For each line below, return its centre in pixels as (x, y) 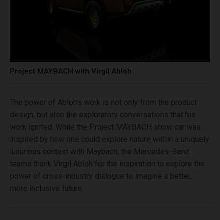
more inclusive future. (47, 188)
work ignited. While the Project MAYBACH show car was (105, 127)
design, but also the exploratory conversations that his (103, 114)
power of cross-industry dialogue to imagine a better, (101, 176)
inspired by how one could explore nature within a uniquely (110, 139)
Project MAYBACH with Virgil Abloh (71, 71)
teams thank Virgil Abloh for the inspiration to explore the (107, 164)
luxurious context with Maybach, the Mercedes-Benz (100, 151)
